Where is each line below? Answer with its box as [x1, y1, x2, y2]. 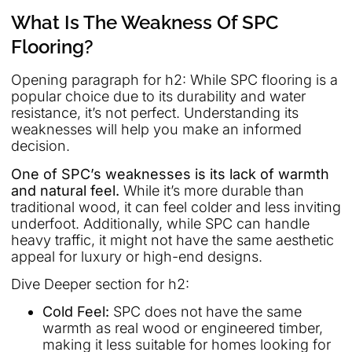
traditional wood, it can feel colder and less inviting [11, 198, 341, 215]
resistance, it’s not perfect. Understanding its [11, 104, 299, 122]
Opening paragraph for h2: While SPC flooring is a [11, 71, 338, 89]
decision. [11, 137, 70, 155]
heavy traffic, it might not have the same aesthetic [11, 231, 334, 248]
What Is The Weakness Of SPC [11, 11, 278, 35]
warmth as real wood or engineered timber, [42, 320, 323, 337]
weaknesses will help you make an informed [11, 121, 302, 138]
